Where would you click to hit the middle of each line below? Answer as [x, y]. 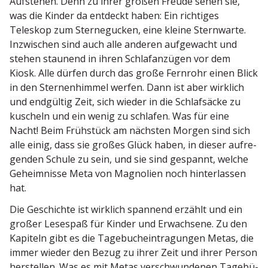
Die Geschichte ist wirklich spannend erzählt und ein [126, 210]
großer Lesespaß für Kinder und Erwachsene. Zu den [128, 224]
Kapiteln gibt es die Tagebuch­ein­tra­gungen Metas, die [132, 238]
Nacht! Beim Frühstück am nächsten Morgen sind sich [130, 131]
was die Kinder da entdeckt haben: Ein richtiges [114, 16]
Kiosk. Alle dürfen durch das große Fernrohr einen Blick [134, 73]
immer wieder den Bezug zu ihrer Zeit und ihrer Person [133, 253]
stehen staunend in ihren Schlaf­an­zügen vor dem [120, 59]
